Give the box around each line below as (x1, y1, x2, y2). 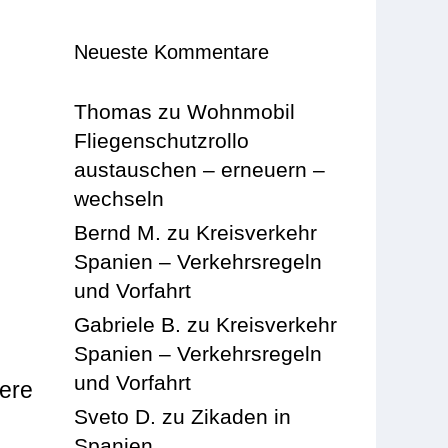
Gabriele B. (74, 312, 182, 336)
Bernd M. (74, 220, 162, 244)
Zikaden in (191, 404, 292, 428)
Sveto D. (74, 404, 157, 428)
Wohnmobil (187, 99, 296, 123)
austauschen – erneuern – (74, 157, 326, 181)
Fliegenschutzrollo (74, 128, 250, 152)
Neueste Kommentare (74, 40, 270, 63)
